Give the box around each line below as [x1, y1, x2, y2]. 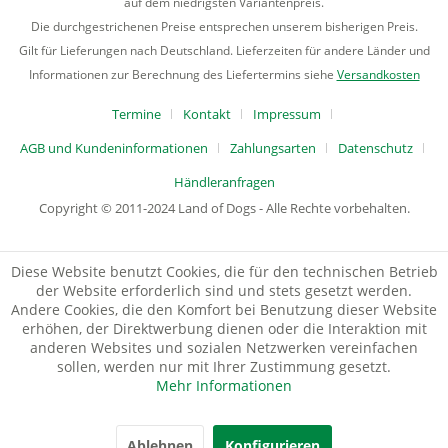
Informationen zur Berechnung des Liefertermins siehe [28, 66, 337, 84]
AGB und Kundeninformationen [20, 139, 208, 158]
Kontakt [183, 105, 231, 124]
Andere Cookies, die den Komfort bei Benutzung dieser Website [11, 300, 437, 319]
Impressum [253, 105, 321, 124]
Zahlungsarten [230, 139, 316, 158]
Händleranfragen [173, 173, 275, 192]
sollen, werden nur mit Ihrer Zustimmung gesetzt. [57, 357, 391, 376]
